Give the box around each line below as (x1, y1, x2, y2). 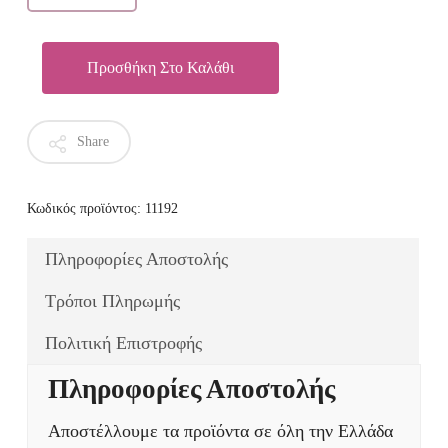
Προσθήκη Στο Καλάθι (86, 59, 234, 77)
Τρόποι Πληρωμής (44, 291, 180, 312)
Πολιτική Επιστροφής (44, 333, 202, 354)
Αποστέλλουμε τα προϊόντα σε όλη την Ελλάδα (47, 421, 393, 442)
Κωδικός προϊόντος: (26, 201, 145, 217)
